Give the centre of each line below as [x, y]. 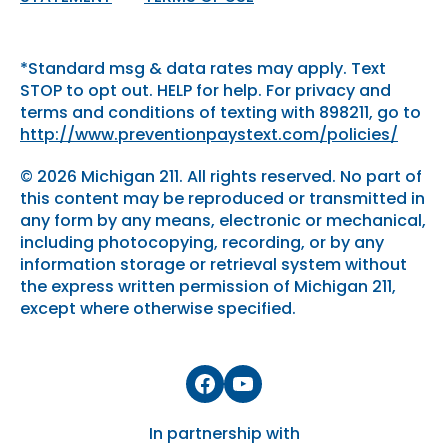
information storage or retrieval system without [213, 265]
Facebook [253, 383]
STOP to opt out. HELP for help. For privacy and [205, 91]
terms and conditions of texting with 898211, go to [220, 113]
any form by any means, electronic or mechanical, [223, 221]
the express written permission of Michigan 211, [208, 287]
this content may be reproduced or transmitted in [222, 199]
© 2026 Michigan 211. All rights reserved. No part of [221, 177]
